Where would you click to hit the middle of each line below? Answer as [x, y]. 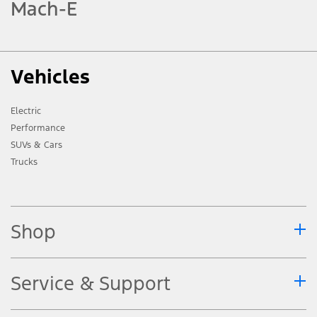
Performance [38, 128]
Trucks [24, 162]
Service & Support [91, 283]
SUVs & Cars [36, 145]
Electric [26, 111]
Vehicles [50, 77]
